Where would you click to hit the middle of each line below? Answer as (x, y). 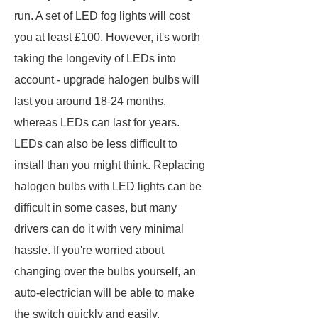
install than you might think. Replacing (110, 165)
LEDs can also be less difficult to (96, 144)
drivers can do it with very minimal (99, 229)
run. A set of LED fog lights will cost (102, 16)
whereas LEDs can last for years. (97, 122)
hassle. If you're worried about (89, 250)
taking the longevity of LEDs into (95, 59)
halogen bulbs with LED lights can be (108, 186)
